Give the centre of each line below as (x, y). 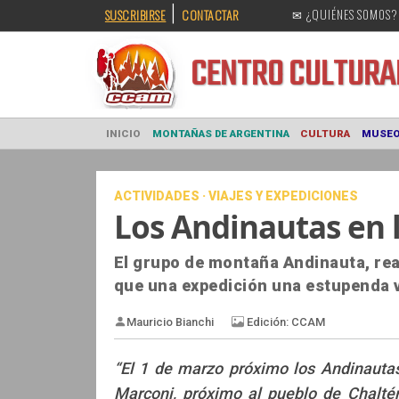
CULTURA (361, 148)
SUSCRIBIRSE (135, 15)
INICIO (137, 148)
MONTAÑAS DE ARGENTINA (245, 148)
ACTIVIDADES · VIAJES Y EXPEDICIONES (236, 196)
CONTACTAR (211, 15)
